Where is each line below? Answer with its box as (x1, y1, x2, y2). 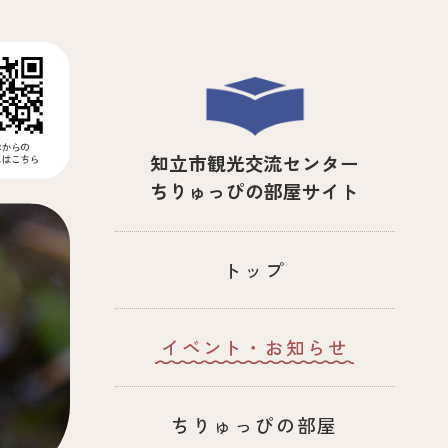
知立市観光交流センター (150, 149, 360, 177)
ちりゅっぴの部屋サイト (150, 177, 360, 205)
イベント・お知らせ (160, 333, 349, 361)
